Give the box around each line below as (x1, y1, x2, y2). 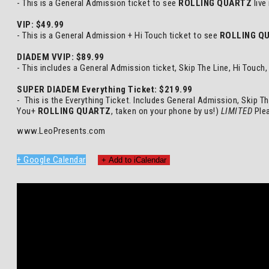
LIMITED (220, 106, 252, 116)
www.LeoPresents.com (17, 125, 106, 136)
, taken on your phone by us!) (110, 106, 221, 116)
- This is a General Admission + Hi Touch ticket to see (17, 30, 220, 41)
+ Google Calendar (17, 154, 86, 165)
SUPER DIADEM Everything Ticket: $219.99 (17, 84, 193, 95)
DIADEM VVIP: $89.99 (17, 52, 104, 62)
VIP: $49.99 (17, 19, 64, 30)
